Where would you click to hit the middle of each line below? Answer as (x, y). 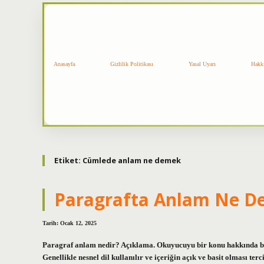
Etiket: (68, 160)
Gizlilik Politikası (132, 64)
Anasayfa (64, 64)
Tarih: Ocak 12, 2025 (70, 223)
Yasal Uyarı (202, 64)
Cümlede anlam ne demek (132, 160)
